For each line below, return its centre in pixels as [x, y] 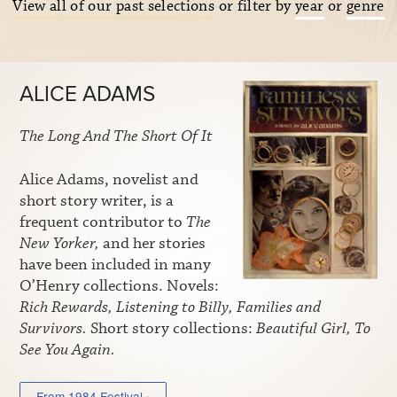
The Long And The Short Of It [116, 136]
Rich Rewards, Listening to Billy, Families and [170, 307]
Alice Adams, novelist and [109, 179]
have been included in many [115, 265]
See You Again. [67, 350]
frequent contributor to [103, 222]
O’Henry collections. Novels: [119, 286]
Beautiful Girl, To [313, 328]
